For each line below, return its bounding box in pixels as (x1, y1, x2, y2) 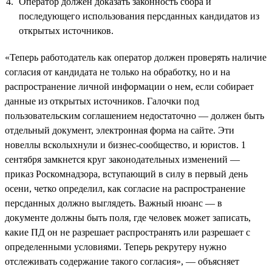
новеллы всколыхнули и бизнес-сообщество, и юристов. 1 (5, 139, 246, 150)
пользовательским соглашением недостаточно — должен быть (5, 110, 264, 121)
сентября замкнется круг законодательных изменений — (5, 154, 240, 165)
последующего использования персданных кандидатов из (19, 10, 259, 21)
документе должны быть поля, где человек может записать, (5, 212, 251, 223)
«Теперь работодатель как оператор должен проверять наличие (5, 52, 267, 63)
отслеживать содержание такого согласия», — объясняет (5, 256, 239, 267)
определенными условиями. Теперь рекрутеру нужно (5, 241, 226, 252)
